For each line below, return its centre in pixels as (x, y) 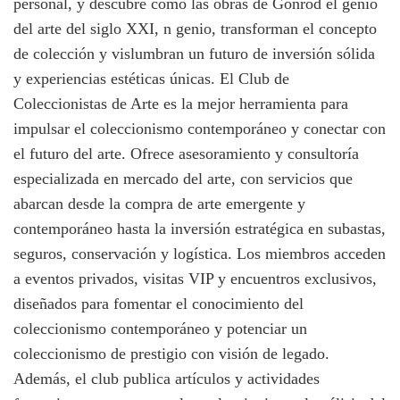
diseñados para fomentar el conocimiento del (158, 303)
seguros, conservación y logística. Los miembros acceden (200, 253)
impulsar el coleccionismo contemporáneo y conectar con (200, 128)
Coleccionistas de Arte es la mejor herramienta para (181, 103)
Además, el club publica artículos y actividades (167, 378)
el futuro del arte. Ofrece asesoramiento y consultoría (186, 153)
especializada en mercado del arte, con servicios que (183, 178)
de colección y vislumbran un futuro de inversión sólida (194, 53)
